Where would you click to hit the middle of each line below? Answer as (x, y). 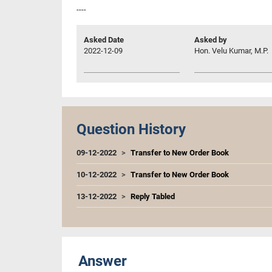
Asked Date (104, 39)
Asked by (211, 39)
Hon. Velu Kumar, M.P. (231, 50)
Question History (131, 129)
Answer (103, 261)
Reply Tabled (153, 196)
